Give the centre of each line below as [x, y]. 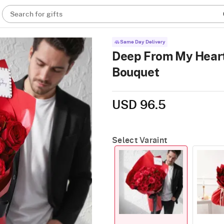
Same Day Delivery [143, 42]
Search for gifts [36, 14]
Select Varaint [140, 140]
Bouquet [136, 73]
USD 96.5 [139, 105]
